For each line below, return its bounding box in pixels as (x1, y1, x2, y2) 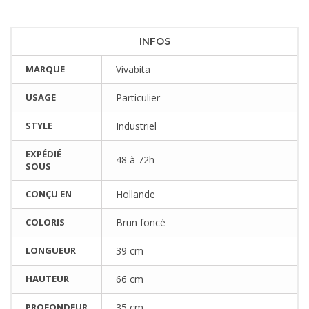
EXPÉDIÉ (26, 148, 61, 161)
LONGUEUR (26, 244, 76, 257)
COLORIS (26, 216, 65, 229)
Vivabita (116, 63, 150, 77)
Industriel (116, 119, 157, 133)
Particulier (116, 91, 160, 105)
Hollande (116, 188, 155, 201)
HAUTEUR (26, 272, 69, 286)
